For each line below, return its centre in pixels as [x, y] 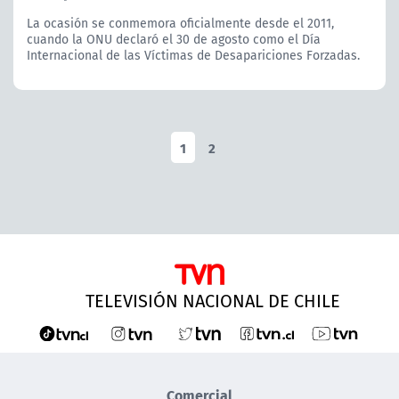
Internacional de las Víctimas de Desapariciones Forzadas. [193, 55]
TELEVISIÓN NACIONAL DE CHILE [213, 300]
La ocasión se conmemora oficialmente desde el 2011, [180, 23]
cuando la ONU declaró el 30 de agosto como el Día [174, 39]
